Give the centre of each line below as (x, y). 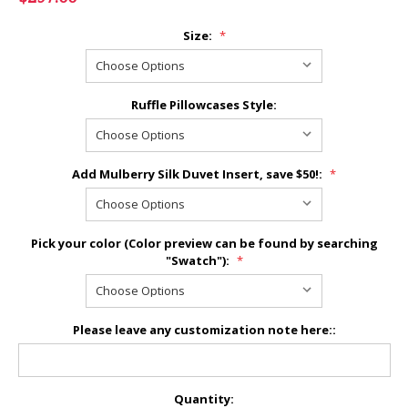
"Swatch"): (199, 260)
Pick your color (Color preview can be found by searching (204, 243)
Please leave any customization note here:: (204, 329)
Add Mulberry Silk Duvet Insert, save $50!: (199, 173)
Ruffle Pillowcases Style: (204, 104)
